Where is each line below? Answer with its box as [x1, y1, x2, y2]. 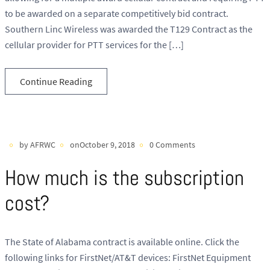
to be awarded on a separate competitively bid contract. [5, 7, 228, 20]
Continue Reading [20, 75, 92, 87]
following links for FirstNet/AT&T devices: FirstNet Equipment [5, 251, 251, 263]
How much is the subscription [5, 164, 244, 191]
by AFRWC [19, 139, 55, 150]
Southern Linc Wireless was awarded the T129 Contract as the [5, 23, 253, 36]
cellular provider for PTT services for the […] [5, 39, 184, 51]
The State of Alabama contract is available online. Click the [5, 235, 239, 248]
